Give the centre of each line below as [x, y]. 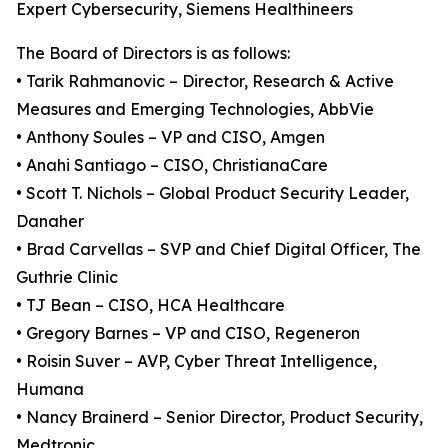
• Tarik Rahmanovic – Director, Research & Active [205, 81]
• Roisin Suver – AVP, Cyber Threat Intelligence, [196, 361]
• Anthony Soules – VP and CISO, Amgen [170, 137]
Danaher [50, 221]
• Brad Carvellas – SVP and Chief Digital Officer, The [218, 249]
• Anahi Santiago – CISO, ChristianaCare [172, 165]
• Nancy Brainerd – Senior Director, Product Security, [219, 417]
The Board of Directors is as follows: [153, 53]
